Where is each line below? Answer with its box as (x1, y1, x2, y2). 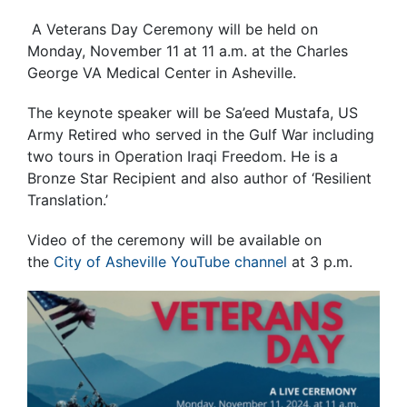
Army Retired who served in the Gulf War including (27, 124, 374, 144)
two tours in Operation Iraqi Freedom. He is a (27, 146, 338, 165)
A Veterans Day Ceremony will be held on (27, 19, 318, 38)
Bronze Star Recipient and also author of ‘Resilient (27, 168, 372, 187)
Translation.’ (27, 190, 108, 209)
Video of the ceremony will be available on (27, 230, 322, 249)
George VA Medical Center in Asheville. (27, 63, 296, 82)
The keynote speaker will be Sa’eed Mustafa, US (27, 103, 358, 122)
